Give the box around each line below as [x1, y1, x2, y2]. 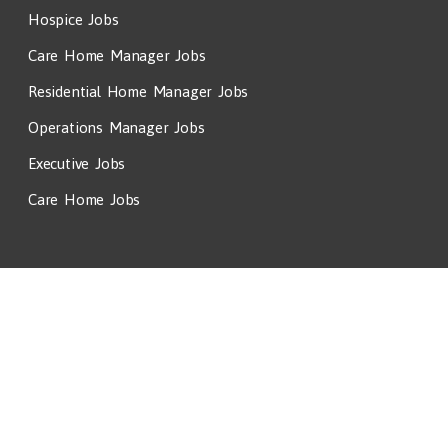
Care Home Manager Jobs [28, 46, 206, 64]
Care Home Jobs [28, 190, 141, 208]
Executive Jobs [28, 154, 126, 172]
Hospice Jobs [28, 10, 119, 28]
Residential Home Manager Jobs [28, 82, 249, 100]
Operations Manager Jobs [28, 118, 205, 136]
